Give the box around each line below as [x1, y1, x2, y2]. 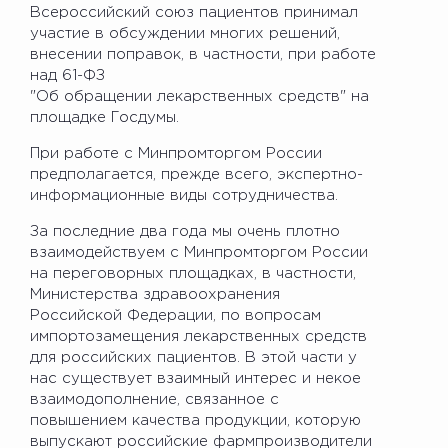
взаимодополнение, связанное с [30, 392, 279, 406]
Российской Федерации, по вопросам [30, 308, 321, 322]
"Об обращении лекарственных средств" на [30, 89, 369, 103]
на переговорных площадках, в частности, [30, 266, 356, 280]
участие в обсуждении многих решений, [30, 26, 340, 40]
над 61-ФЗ [30, 68, 105, 82]
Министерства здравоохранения [30, 287, 280, 301]
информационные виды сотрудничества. [30, 188, 338, 202]
